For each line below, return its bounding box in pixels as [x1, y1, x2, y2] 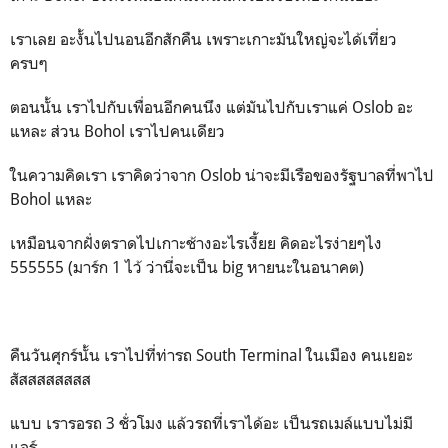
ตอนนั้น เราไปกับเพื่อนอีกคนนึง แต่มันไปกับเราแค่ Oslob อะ [10, 97, 413, 117]
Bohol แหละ [10, 189, 96, 209]
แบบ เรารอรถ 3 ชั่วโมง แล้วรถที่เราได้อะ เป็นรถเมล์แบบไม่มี [10, 413, 413, 433]
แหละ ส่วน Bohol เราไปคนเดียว [10, 121, 225, 141]
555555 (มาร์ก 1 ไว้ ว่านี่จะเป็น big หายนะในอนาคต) [10, 257, 368, 277]
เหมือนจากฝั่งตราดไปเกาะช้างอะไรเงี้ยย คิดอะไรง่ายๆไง [10, 233, 382, 253]
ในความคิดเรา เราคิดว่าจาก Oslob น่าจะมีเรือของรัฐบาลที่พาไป [10, 165, 434, 185]
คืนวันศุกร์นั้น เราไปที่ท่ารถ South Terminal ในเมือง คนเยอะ [10, 345, 413, 365]
